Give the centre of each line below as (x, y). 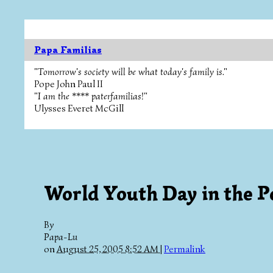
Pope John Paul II (69, 84)
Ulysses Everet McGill (79, 108)
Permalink (185, 249)
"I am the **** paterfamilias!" (91, 96)
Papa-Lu (61, 237)
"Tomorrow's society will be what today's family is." (131, 72)
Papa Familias (68, 50)
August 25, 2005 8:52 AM (108, 249)
